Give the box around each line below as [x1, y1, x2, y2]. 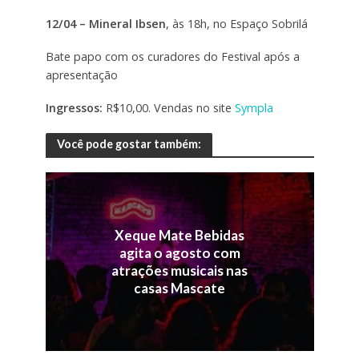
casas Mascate [134, 279, 225, 296]
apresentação [45, 67, 118, 83]
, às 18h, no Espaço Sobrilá [165, 16, 308, 32]
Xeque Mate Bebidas [115, 226, 244, 244]
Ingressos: [45, 99, 106, 115]
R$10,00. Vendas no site [105, 99, 235, 115]
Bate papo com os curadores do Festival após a [45, 49, 300, 65]
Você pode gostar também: [56, 136, 201, 151]
